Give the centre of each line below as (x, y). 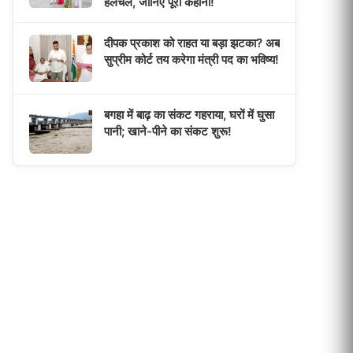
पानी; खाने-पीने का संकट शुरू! (168, 131)
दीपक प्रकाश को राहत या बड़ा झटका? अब (192, 43)
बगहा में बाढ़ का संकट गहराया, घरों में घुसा (189, 115)
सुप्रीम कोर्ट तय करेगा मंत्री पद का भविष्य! (191, 59)
